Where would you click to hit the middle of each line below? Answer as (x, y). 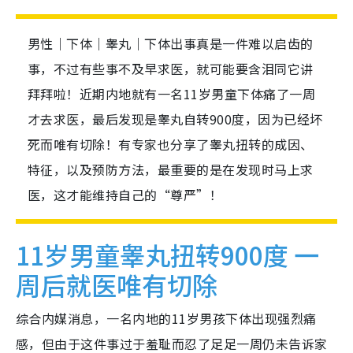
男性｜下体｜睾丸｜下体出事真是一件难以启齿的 (171, 44)
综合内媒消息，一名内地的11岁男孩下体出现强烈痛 (166, 319)
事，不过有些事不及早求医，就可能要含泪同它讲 (171, 69)
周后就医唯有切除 (117, 285)
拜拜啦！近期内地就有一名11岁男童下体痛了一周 (172, 94)
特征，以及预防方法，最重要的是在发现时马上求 (171, 170)
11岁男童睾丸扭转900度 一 (167, 255)
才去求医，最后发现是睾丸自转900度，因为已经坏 (175, 119)
